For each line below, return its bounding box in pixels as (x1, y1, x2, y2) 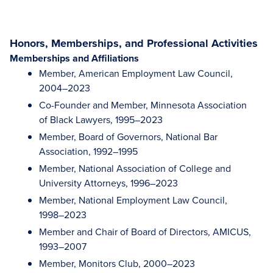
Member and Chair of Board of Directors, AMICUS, (39, 225, 251, 238)
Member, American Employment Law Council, (39, 66, 233, 80)
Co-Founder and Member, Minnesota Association (39, 98, 247, 112)
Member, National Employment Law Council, (39, 193, 227, 207)
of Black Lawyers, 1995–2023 (39, 113, 163, 126)
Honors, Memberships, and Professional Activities (10, 35, 258, 51)
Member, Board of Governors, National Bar (39, 130, 218, 143)
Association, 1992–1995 (39, 144, 138, 158)
